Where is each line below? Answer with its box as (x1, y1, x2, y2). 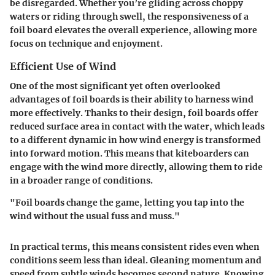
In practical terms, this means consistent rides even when (10, 241, 260, 252)
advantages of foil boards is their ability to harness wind (10, 94, 254, 105)
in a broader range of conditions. (10, 175, 153, 186)
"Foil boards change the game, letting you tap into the (10, 197, 244, 208)
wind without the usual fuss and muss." (10, 211, 180, 222)
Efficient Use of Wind (10, 60, 116, 72)
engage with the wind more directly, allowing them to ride (10, 161, 263, 172)
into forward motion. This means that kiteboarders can (10, 148, 249, 159)
